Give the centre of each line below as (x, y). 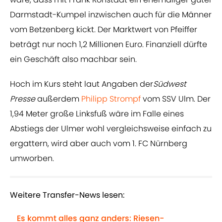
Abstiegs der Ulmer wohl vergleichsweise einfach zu (111, 129)
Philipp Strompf (111, 99)
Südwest (170, 84)
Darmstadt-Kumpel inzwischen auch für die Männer (111, 15)
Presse (24, 99)
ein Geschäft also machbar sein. (73, 59)
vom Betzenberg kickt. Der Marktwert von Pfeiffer (104, 30)
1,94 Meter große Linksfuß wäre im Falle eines (97, 114)
